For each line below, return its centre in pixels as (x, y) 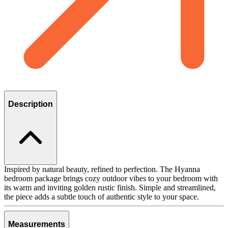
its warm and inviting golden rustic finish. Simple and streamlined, (110, 187)
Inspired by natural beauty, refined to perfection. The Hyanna (102, 169)
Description (31, 104)
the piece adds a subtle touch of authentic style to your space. (102, 196)
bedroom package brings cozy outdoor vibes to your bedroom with (111, 178)
